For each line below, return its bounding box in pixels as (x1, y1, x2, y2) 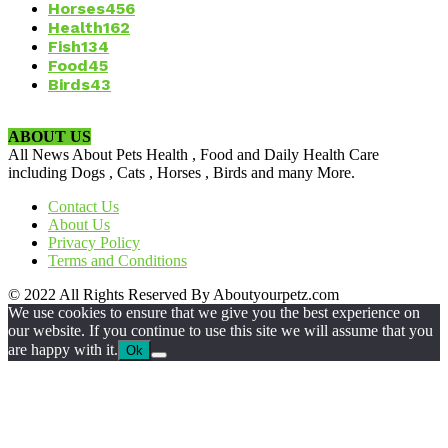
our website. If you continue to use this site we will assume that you (8, 321, 433, 339)
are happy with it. (8, 340, 118, 358)
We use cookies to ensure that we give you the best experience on (8, 303, 420, 321)
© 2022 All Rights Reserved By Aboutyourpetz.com (8, 285, 339, 303)
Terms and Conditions (48, 251, 187, 269)
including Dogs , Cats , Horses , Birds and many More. (8, 163, 355, 181)
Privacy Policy (48, 233, 140, 251)
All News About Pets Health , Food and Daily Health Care (8, 145, 379, 163)
